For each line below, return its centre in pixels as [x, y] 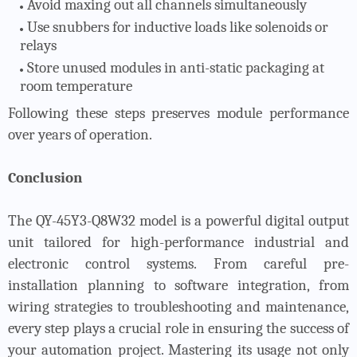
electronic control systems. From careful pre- [178, 263]
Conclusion [45, 177]
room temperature [76, 86]
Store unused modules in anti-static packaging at [176, 67]
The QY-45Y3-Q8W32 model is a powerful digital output [178, 220]
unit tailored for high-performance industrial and [178, 242]
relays [38, 45]
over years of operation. [80, 134]
